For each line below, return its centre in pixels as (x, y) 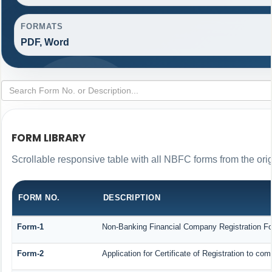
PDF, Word (45, 42)
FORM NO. (39, 198)
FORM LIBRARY (48, 138)
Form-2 (30, 254)
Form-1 (30, 227)
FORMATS (42, 27)
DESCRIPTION (132, 198)
